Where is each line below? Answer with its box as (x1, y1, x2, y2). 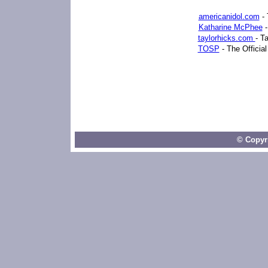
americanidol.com (198, 12, 260, 21)
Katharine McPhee (198, 23, 263, 32)
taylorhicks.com (197, 33, 255, 42)
